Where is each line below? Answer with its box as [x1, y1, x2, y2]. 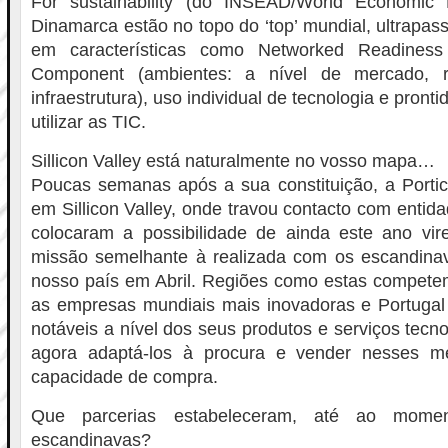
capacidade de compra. [31, 367, 218, 387]
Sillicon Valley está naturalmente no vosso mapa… [31, 151, 435, 171]
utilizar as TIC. [31, 112, 146, 132]
